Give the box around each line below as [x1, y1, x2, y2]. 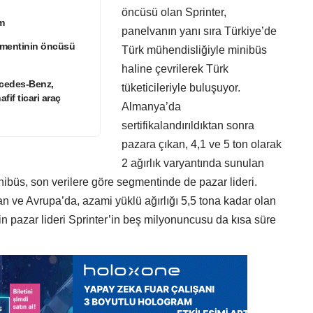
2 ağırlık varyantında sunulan [122, 157, 264, 170]
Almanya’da [122, 101, 181, 113]
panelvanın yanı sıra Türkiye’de [122, 25, 277, 38]
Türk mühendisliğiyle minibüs [122, 44, 267, 57]
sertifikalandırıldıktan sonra [122, 119, 254, 132]
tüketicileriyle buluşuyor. [122, 82, 240, 94]
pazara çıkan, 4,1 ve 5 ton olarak [122, 138, 282, 151]
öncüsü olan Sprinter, [122, 6, 226, 19]
